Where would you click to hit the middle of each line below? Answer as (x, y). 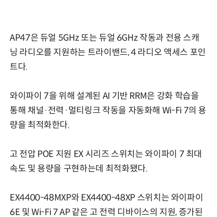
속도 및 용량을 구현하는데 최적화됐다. (79, 168)
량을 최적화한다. (40, 125)
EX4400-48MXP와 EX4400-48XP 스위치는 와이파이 (107, 197)
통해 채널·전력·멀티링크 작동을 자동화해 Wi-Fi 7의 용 (108, 110)
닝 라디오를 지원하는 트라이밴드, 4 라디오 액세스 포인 (108, 52)
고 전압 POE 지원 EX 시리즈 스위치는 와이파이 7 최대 (106, 154)
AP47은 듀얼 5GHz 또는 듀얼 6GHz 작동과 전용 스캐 (105, 38)
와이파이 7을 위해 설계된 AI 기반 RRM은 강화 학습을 (104, 96)
